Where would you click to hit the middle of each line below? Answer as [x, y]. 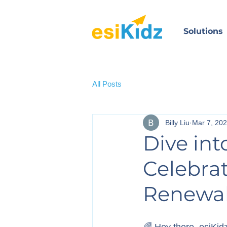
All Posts [107, 84]
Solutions [203, 31]
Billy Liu [177, 122]
